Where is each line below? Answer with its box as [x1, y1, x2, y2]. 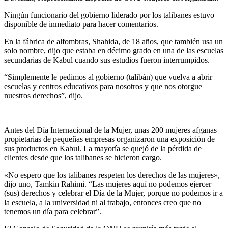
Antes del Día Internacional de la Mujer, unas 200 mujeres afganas [4, 125, 217, 134]
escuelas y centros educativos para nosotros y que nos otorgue [4, 81, 202, 91]
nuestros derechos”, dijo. [4, 91, 83, 100]
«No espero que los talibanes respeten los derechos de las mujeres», [4, 170, 220, 179]
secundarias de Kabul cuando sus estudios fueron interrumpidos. [4, 55, 210, 64]
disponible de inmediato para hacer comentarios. [4, 19, 158, 28]
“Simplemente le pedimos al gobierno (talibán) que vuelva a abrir [4, 72, 212, 81]
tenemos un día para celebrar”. [4, 207, 101, 216]
